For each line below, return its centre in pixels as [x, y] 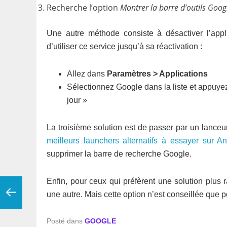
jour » [77, 100]
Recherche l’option [83, 8]
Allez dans [87, 74]
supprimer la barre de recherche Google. [119, 154]
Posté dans [66, 221]
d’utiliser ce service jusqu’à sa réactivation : [124, 46]
